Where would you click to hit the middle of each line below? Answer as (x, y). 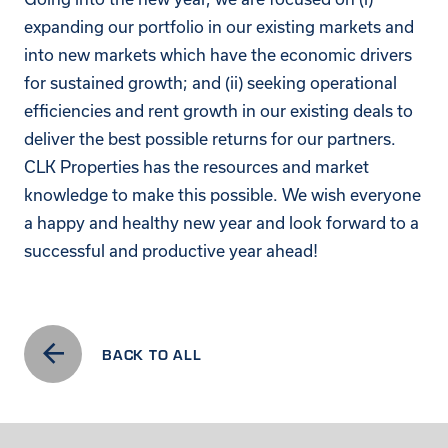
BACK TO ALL (152, 353)
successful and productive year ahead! (171, 250)
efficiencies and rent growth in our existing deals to (218, 110)
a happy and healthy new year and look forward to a (221, 222)
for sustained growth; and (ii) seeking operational (210, 82)
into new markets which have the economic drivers (218, 54)
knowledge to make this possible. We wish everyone (222, 194)
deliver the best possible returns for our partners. (210, 138)
